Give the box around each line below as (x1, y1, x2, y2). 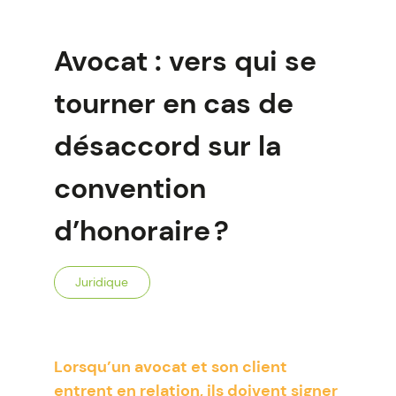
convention (53, 170, 206, 207)
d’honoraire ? (53, 212, 229, 249)
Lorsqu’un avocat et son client (53, 356, 287, 377)
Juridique (75, 274, 128, 290)
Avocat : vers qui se (53, 42, 316, 80)
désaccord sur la (53, 127, 281, 164)
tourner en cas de (53, 85, 293, 122)
